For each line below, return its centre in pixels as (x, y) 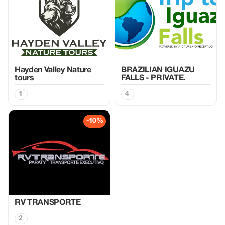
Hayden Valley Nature (53, 70)
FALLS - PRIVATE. (153, 78)
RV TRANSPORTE (48, 203)
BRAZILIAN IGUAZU (158, 70)
